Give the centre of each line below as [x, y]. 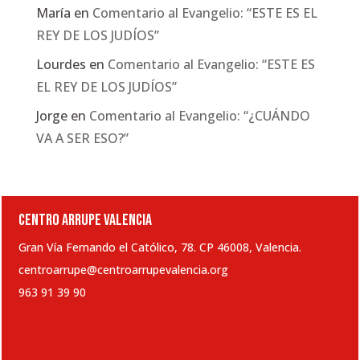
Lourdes [61, 64]
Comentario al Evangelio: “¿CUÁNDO [199, 115]
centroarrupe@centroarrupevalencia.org [123, 269]
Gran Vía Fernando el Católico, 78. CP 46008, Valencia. [160, 247]
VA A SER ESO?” [82, 138]
